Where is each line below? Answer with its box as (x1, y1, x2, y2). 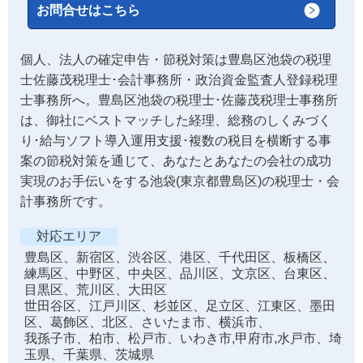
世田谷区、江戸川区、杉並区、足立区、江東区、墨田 (24, 299, 335, 314)
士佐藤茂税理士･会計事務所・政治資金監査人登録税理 (20, 73, 338, 88)
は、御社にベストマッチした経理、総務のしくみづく (20, 113, 331, 128)
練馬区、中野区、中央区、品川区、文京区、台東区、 (24, 267, 335, 281)
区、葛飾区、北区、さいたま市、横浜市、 (24, 315, 271, 330)
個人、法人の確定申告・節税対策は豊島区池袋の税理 (20, 53, 331, 67)
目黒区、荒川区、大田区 (24, 283, 167, 297)
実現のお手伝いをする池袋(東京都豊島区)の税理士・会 (20, 174, 340, 189)
